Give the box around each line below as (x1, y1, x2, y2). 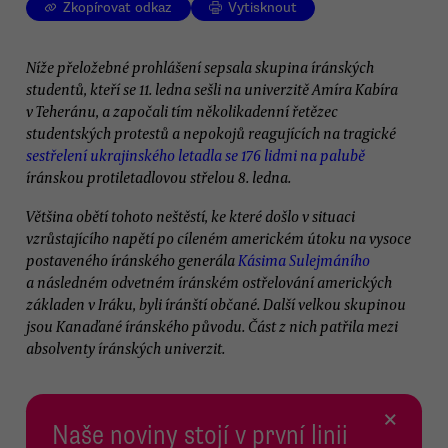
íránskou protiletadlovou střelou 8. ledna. (26, 166, 291, 187)
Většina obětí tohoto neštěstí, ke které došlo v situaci (26, 205, 355, 226)
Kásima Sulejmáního (238, 249, 370, 270)
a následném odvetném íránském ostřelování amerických (26, 271, 392, 292)
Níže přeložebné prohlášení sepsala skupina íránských (26, 56, 374, 77)
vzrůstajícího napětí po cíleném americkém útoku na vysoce (26, 227, 411, 248)
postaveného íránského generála (26, 249, 238, 270)
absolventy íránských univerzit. (26, 337, 225, 358)
